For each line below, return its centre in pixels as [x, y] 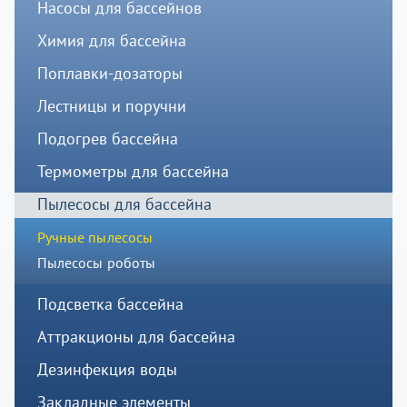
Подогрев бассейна [107, 139]
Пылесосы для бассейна [124, 204]
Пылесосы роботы [96, 263]
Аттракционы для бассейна [136, 337]
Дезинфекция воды [107, 370]
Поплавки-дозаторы [109, 74]
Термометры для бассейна [133, 172]
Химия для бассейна [111, 41]
